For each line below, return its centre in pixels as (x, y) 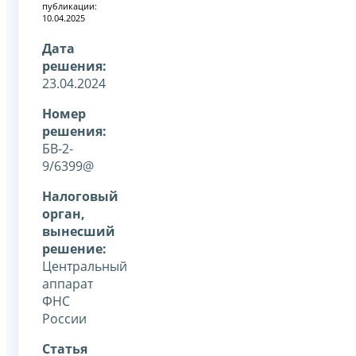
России (64, 318)
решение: (74, 248)
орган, (64, 213)
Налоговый (80, 196)
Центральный (85, 266)
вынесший (79, 231)
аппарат (68, 283)
